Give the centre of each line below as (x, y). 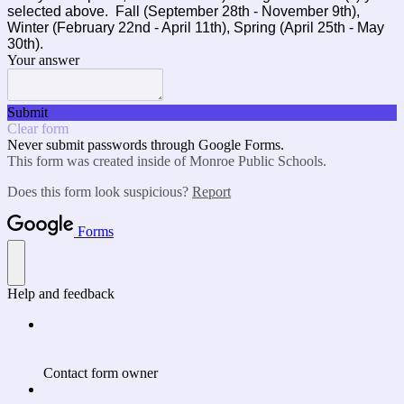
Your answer (43, 60)
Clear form (38, 129)
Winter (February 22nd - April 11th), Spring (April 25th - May (196, 28)
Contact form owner (101, 373)
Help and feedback (61, 294)
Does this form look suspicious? (100, 192)
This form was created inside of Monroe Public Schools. (167, 161)
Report (211, 192)
